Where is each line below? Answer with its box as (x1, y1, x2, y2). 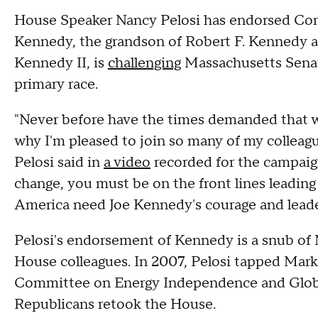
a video (104, 153, 150, 172)
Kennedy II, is (14, 54, 108, 72)
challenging (108, 54, 181, 72)
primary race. (14, 75, 98, 94)
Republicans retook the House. (14, 295, 216, 314)
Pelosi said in (14, 153, 104, 172)
